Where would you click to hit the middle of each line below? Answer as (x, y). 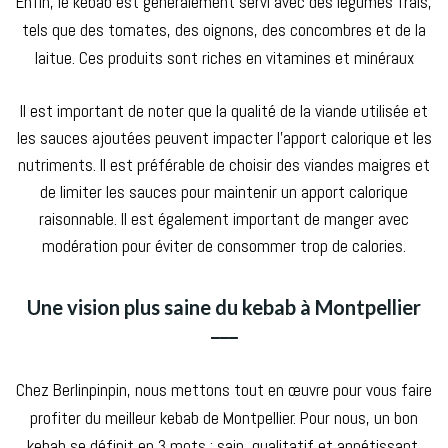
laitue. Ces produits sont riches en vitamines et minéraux (224, 57)
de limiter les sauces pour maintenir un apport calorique (224, 191)
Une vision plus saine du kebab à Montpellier (224, 306)
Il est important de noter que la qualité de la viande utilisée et (224, 110)
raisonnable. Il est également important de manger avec (224, 218)
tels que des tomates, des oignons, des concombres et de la (224, 29)
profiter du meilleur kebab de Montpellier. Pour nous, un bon (224, 417)
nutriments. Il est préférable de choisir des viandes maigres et (224, 164)
